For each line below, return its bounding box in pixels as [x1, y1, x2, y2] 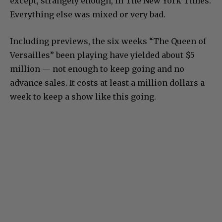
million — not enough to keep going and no [10, 63, 184, 74]
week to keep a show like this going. [10, 91, 156, 102]
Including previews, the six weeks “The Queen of [10, 36, 206, 46]
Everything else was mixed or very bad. [10, 9, 166, 19]
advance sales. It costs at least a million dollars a [10, 77, 205, 88]
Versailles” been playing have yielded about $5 [10, 50, 195, 60]
